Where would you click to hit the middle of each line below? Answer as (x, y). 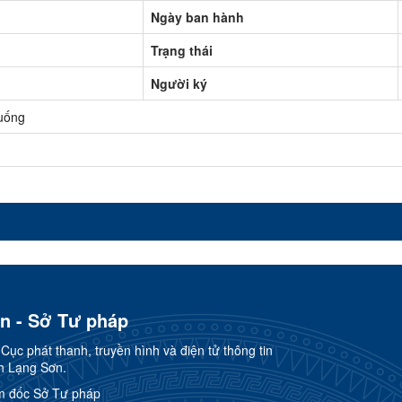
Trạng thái (182, 51)
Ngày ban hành (197, 17)
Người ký (179, 84)
